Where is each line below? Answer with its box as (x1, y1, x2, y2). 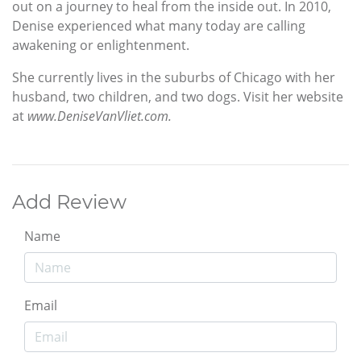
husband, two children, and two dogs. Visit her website (12, 87, 343, 106)
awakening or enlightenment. (12, 35, 189, 54)
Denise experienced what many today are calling (12, 16, 305, 35)
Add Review (12, 189, 127, 214)
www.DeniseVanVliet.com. (27, 106, 172, 125)
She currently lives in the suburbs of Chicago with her (12, 68, 335, 86)
